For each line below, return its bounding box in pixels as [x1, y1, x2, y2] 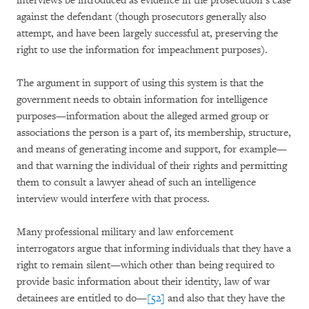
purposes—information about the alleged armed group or [17, 110, 269, 123]
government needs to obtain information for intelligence [17, 93, 268, 106]
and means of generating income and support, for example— [17, 143, 287, 156]
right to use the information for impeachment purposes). [17, 43, 268, 57]
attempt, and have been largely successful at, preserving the [17, 27, 278, 40]
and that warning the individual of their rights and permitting [17, 159, 287, 172]
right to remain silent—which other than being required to [17, 259, 275, 272]
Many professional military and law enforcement [17, 226, 233, 239]
